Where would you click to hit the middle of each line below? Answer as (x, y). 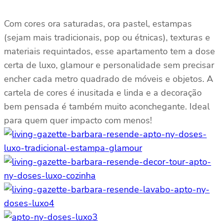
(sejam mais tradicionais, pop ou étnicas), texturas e (107, 38)
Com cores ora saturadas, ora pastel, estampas (98, 24)
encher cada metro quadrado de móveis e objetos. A (109, 79)
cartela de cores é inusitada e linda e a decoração (103, 93)
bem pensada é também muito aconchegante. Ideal (107, 107)
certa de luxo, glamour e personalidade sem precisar (109, 65)
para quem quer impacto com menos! (78, 121)
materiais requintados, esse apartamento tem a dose (110, 52)
